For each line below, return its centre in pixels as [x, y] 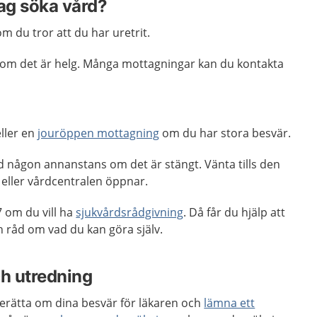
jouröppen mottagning [99, 133]
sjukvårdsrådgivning [130, 212]
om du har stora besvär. [225, 133]
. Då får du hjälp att [235, 212]
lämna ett [230, 303]
